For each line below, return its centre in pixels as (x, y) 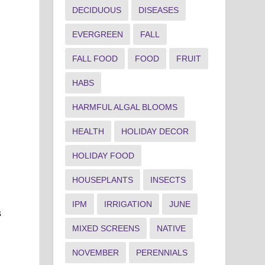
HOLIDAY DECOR (155, 131)
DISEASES (159, 10)
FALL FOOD (95, 58)
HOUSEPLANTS (103, 180)
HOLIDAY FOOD (104, 155)
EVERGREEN (98, 34)
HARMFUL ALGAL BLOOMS (125, 107)
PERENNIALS (162, 252)
